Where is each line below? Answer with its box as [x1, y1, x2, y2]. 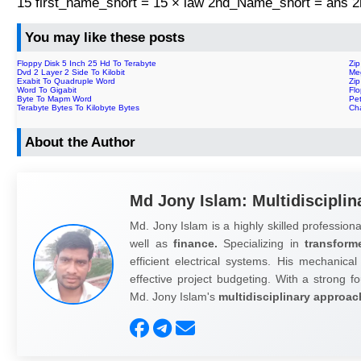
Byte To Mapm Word [17, 93, 93, 103]
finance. [172, 236, 218, 250]
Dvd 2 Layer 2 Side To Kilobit [17, 67, 126, 77]
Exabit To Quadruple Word [17, 76, 116, 85]
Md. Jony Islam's [130, 289, 219, 303]
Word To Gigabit [17, 85, 77, 94]
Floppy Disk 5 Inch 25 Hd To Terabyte [17, 58, 157, 68]
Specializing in [217, 236, 305, 250]
